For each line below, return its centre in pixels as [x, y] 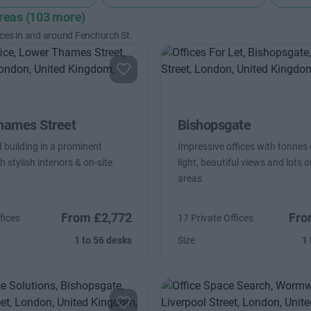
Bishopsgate [214, 125]
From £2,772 [96, 218]
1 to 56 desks [103, 240]
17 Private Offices [215, 218]
